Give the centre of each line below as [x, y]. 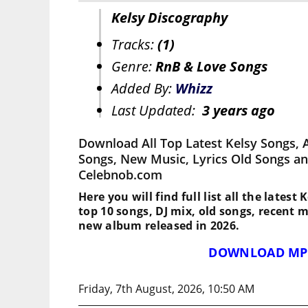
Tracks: [134, 45]
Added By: [143, 89]
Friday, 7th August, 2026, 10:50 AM [166, 289]
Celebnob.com [120, 175]
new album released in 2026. [159, 226]
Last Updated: [157, 111]
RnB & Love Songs [211, 67]
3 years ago [239, 111]
